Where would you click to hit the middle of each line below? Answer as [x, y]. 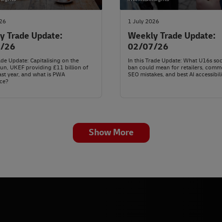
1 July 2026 [143, 22]
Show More [111, 133]
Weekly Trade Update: [172, 36]
